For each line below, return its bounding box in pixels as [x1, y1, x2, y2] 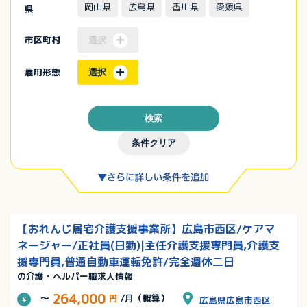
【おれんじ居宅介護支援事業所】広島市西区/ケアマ [17, 221, 275, 237]
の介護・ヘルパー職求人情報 [17, 270, 133, 283]
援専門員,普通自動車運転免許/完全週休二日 [17, 254, 234, 270]
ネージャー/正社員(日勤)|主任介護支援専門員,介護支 [17, 238, 280, 254]
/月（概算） [118, 292, 169, 305]
